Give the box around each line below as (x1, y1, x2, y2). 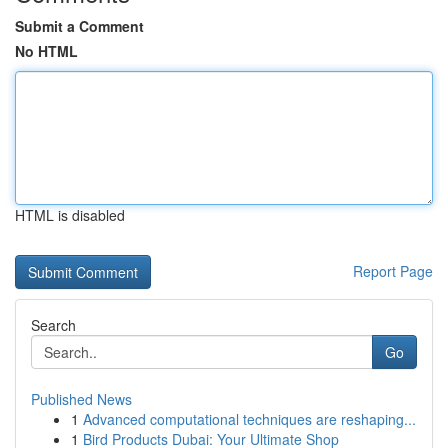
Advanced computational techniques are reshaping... (83, 409, 416, 429)
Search (31, 315, 76, 335)
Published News (31, 389, 132, 409)
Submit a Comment (15, 16, 144, 36)
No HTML (15, 41, 78, 61)
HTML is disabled (15, 205, 125, 225)
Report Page (353, 261, 433, 281)
